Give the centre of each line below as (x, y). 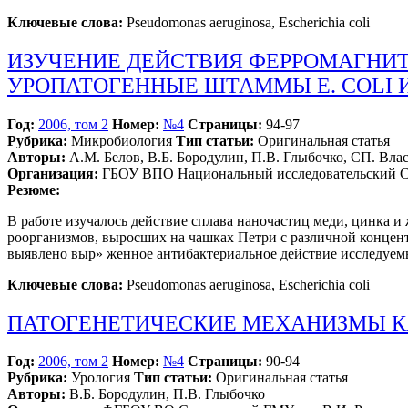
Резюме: (34, 189)
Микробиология (122, 140)
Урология (101, 378)
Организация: (53, 173)
